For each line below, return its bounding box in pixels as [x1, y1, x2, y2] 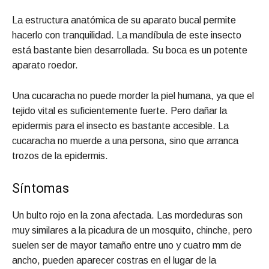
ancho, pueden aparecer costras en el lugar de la [12, 255, 216, 265]
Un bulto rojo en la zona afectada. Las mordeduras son [12, 210, 243, 220]
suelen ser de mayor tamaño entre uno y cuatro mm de [12, 240, 241, 250]
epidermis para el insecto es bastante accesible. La [12, 120, 229, 131]
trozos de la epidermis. [12, 150, 108, 161]
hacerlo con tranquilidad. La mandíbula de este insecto [12, 29, 241, 40]
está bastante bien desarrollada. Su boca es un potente [12, 44, 247, 55]
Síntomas [12, 180, 69, 196]
